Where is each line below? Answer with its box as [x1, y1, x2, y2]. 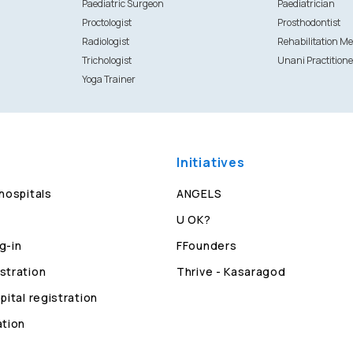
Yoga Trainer [81, 72, 136, 86]
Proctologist [81, 16, 132, 29]
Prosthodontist [277, 16, 341, 29]
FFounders [176, 238, 237, 253]
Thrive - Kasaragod [176, 264, 286, 279]
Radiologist [81, 35, 129, 48]
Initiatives [176, 154, 245, 171]
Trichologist [81, 54, 132, 67]
